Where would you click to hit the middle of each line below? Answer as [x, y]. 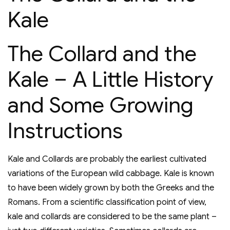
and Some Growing [101, 105]
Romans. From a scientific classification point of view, [107, 203]
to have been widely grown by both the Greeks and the [111, 188]
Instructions [65, 131]
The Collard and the [102, 54]
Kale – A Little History [110, 80]
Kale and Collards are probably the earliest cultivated [107, 159]
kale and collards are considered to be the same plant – [112, 217]
